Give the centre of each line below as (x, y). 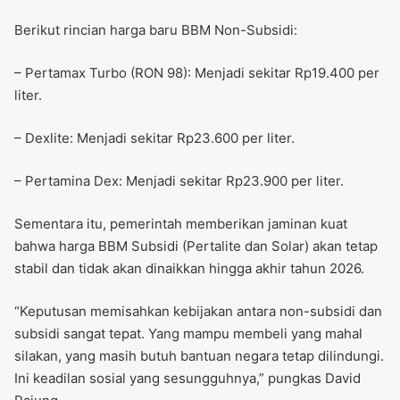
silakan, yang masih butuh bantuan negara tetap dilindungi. (199, 356)
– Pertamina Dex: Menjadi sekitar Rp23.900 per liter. (179, 181)
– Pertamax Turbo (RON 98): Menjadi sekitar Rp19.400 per (197, 73)
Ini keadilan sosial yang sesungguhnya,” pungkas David (187, 379)
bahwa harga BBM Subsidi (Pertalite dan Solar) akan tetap (196, 246)
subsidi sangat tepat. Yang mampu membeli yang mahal (188, 334)
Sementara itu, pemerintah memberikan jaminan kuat (181, 224)
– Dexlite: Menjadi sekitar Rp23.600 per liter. (154, 138)
